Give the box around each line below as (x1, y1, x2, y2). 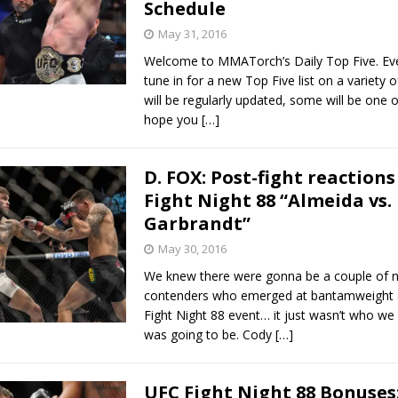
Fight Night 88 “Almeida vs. (143, 187, 392, 212)
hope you (143, 110, 202, 128)
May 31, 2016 (157, 25, 227, 42)
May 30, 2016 (157, 240, 227, 257)
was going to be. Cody (143, 325, 275, 343)
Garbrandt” (143, 211, 251, 235)
